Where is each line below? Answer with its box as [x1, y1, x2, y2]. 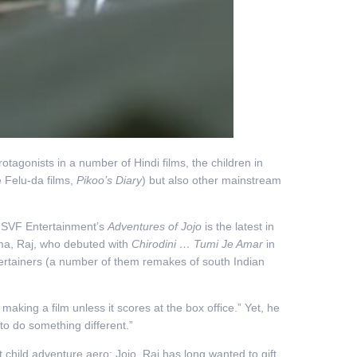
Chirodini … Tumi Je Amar [131, 237, 263, 250]
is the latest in [204, 219, 274, 233]
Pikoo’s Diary [76, 173, 142, 186]
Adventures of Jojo [107, 219, 205, 233]
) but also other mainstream [141, 173, 281, 186]
